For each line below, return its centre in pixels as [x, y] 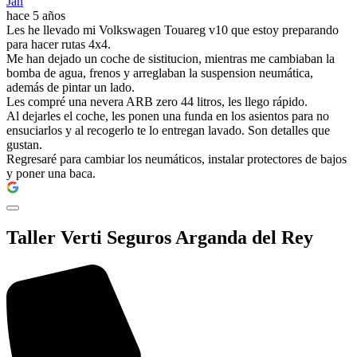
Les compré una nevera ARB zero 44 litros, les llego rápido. [157, 101]
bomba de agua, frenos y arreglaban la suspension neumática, [160, 73]
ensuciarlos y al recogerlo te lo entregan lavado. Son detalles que [168, 130]
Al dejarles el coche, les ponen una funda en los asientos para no [168, 116]
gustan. [24, 144]
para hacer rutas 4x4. [59, 44]
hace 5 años [36, 15]
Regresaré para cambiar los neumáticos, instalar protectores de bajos [177, 159]
